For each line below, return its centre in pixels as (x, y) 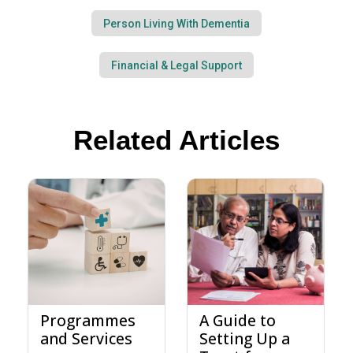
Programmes (88, 321)
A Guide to (238, 321)
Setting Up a (245, 339)
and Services (86, 339)
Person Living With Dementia (176, 24)
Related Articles (176, 140)
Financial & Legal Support (176, 66)
